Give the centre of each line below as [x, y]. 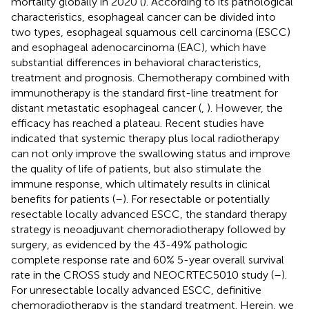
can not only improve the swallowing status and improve [151, 153]
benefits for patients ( [63, 199]
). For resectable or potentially [196, 199]
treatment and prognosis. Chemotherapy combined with [150, 77]
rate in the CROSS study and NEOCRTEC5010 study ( [142, 275]
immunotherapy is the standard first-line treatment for [144, 92]
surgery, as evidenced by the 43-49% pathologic [129, 244]
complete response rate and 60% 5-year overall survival [148, 259]
